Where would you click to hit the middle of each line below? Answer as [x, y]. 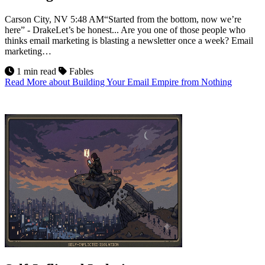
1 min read [36, 71]
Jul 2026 [132, 109]
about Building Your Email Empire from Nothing [140, 82]
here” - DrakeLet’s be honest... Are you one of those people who [125, 30]
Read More [27, 82]
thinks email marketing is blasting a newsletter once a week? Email [129, 40]
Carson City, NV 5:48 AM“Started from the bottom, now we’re [123, 19]
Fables [80, 71]
